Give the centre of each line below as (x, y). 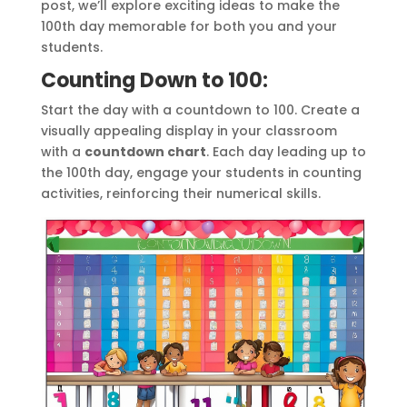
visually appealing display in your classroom (189, 130)
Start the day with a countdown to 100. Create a (200, 109)
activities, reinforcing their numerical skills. (182, 193)
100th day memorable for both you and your (189, 26)
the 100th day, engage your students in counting (201, 172)
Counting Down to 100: (154, 80)
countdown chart (145, 151)
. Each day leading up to (286, 151)
